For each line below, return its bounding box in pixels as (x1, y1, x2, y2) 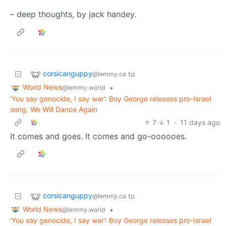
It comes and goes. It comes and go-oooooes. (10, 131, 187, 141)
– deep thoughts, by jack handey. (10, 9, 136, 20)
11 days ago (180, 118, 220, 127)
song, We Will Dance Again (10, 104, 97, 114)
